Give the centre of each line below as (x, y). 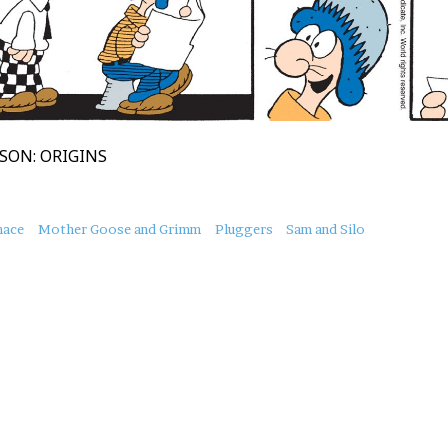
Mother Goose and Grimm (119, 229)
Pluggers (243, 229)
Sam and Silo (326, 229)
